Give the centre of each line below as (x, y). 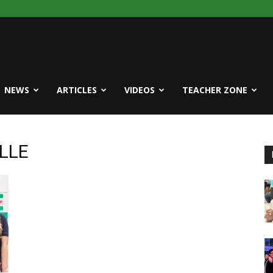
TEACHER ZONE (215, 90)
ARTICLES (77, 90)
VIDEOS (140, 90)
